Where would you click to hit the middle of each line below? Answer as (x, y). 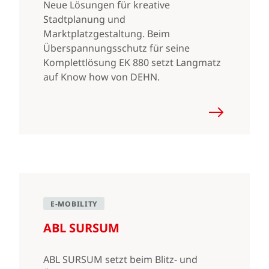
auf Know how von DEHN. (101, 77)
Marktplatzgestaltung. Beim (107, 34)
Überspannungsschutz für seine (116, 48)
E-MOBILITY (74, 204)
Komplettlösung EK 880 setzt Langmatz (132, 62)
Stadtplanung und (84, 19)
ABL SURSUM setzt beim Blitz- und (120, 259)
